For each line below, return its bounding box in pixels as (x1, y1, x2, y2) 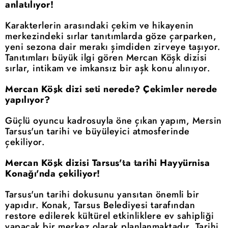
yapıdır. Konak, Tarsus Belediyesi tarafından (5, 198, 195, 212)
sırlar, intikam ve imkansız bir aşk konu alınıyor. (5, 62, 210, 75)
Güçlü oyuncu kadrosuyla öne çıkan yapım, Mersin (5, 114, 222, 128)
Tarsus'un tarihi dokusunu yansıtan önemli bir (5, 188, 199, 202)
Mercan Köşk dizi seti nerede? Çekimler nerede (5, 82, 217, 96)
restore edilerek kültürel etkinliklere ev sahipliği (5, 209, 214, 223)
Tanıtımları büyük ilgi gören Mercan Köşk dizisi (5, 51, 207, 65)
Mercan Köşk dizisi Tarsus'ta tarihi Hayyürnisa (5, 156, 210, 170)
